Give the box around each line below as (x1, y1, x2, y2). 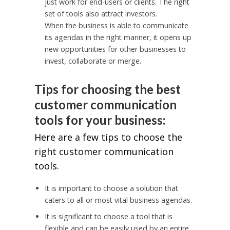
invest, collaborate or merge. (44, 56, 141, 66)
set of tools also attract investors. (44, 9, 157, 19)
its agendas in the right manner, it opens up (44, 32, 191, 43)
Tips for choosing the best (34, 82, 181, 97)
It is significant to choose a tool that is (44, 211, 172, 221)
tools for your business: (34, 112, 165, 128)
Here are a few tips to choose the (34, 130, 182, 143)
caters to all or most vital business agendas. (44, 195, 194, 205)
